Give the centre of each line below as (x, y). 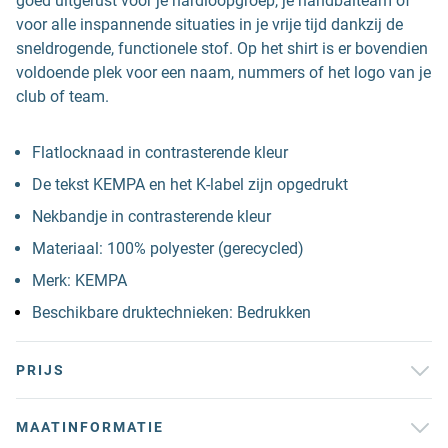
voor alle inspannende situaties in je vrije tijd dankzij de (209, 24)
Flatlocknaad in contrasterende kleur (160, 152)
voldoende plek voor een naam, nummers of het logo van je (223, 72)
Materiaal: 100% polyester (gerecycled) (168, 248)
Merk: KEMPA (79, 280)
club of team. (62, 96)
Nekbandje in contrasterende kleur (151, 216)
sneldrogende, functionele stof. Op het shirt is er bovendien (222, 48)
